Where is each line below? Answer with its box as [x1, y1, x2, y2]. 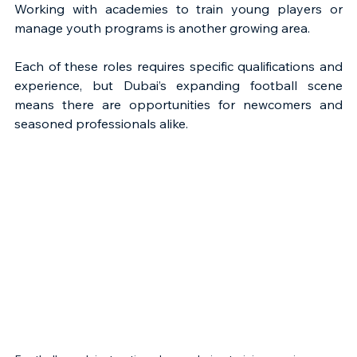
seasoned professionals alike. [14, 116, 188, 131]
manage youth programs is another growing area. [14, 20, 310, 36]
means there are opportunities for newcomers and [14, 96, 343, 112]
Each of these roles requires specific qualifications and [14, 58, 343, 74]
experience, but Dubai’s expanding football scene [14, 77, 343, 93]
